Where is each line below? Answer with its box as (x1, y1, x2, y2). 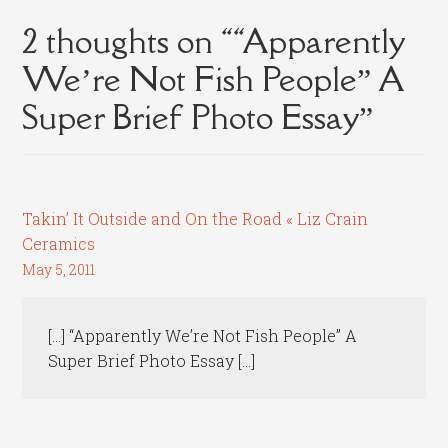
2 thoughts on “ (22, 19, 234, 63)
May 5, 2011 (22, 260, 96, 280)
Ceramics (22, 233, 96, 255)
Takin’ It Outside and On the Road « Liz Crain (22, 208, 369, 230)
